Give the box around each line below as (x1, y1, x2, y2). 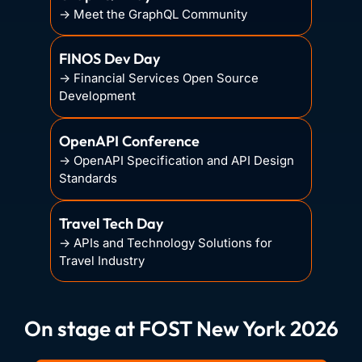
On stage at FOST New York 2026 (23, 315, 339, 343)
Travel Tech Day (59, 214, 164, 234)
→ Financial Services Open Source (59, 70, 259, 86)
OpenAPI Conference (59, 132, 200, 151)
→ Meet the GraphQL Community (59, 6, 248, 22)
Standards (59, 170, 118, 187)
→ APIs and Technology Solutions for (59, 235, 273, 251)
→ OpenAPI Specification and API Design (59, 153, 295, 169)
